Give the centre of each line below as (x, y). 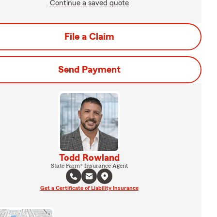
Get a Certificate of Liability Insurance (89, 188)
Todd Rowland (89, 158)
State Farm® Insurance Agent (89, 166)
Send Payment (89, 70)
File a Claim (89, 37)
